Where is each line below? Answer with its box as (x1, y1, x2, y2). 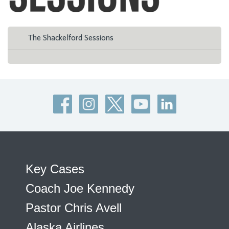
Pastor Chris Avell (26, 201, 122, 215)
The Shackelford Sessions (28, 34, 113, 42)
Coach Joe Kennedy (26, 181, 134, 196)
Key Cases (26, 162, 84, 176)
